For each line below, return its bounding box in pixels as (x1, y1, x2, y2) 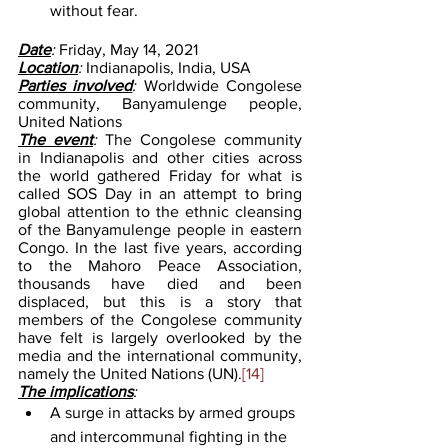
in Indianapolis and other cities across (18, 148, 302, 166)
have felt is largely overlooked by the (18, 328, 302, 346)
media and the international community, (18, 346, 302, 364)
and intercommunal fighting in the (50, 427, 291, 445)
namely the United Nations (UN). (18, 364, 242, 382)
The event (18, 130, 93, 148)
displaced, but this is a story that (18, 292, 302, 310)
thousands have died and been (18, 274, 302, 292)
